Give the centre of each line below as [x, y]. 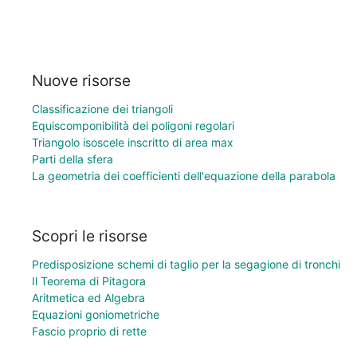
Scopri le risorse [90, 236]
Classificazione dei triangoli [102, 108]
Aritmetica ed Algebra [88, 298]
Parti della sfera [73, 159]
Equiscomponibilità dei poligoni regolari [133, 125]
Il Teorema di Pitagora [89, 281]
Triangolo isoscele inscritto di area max [133, 142]
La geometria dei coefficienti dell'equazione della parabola [184, 175]
